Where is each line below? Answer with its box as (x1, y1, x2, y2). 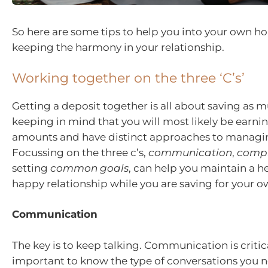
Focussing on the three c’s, (12, 146, 148, 159)
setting (12, 162, 50, 174)
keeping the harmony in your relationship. (12, 41, 224, 54)
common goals (50, 162, 129, 174)
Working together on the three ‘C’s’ (12, 69, 245, 86)
